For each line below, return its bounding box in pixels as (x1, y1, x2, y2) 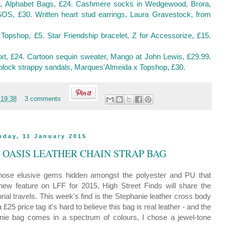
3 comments (25, 95, 61, 103)
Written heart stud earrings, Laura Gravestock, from (35, 10, 211, 19)
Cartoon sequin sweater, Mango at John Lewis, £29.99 (27, 52, 209, 61)
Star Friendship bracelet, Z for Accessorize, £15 (47, 31, 209, 40)
